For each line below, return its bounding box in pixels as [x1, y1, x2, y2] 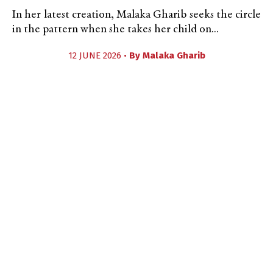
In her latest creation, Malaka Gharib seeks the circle [12, 9, 261, 21]
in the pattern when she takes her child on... [12, 24, 219, 35]
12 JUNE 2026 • [68, 50, 129, 61]
